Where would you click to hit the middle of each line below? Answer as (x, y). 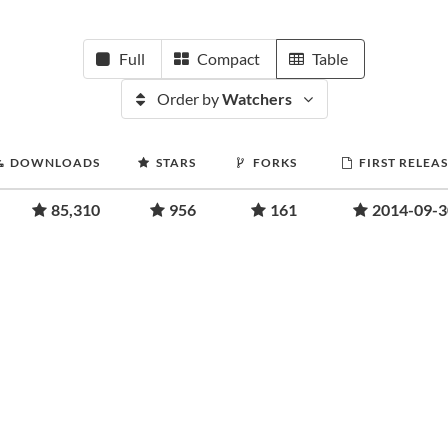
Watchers (256, 98)
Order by (189, 98)
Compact (228, 58)
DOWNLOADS (55, 162)
